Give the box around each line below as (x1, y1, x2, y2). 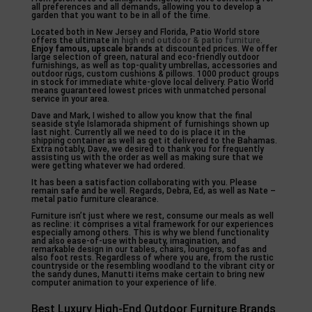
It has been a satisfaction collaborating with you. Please (31, 178, 257, 187)
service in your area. (31, 94, 109, 104)
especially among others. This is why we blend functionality (31, 228, 269, 237)
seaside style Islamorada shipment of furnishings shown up (31, 119, 270, 129)
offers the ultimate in (31, 36, 121, 45)
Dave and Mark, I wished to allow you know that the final (31, 111, 252, 120)
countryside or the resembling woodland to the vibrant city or (31, 261, 274, 271)
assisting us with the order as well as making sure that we (31, 153, 263, 162)
